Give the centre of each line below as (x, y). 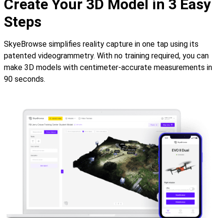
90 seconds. (25, 79)
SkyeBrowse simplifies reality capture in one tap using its (101, 44)
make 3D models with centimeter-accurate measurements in (108, 67)
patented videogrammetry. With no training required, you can (106, 55)
